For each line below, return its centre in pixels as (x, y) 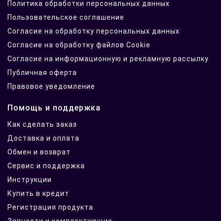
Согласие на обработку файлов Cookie (79, 45)
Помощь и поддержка (54, 108)
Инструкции (30, 180)
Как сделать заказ (42, 125)
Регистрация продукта (50, 207)
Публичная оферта (42, 73)
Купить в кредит (38, 194)
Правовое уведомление (51, 87)
